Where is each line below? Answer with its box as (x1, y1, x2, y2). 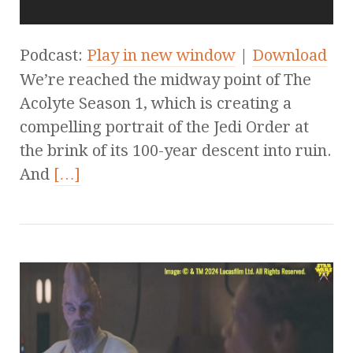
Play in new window (87, 46, 236, 65)
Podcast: (20, 46, 87, 65)
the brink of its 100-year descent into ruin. (20, 141, 332, 161)
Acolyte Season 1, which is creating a (20, 94, 292, 113)
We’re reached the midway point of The (20, 70, 311, 90)
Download (252, 46, 327, 65)
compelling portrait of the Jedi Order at (20, 117, 309, 137)
